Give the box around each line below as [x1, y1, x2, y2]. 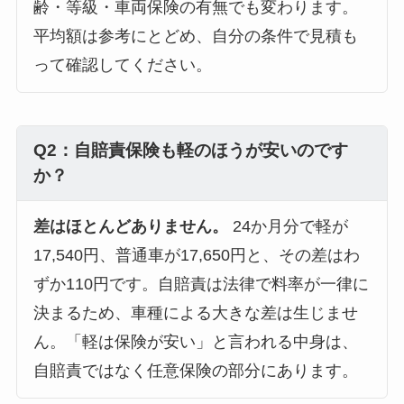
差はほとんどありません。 [32, 217, 228, 236]
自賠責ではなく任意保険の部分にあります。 [32, 362, 358, 381]
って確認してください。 [32, 56, 212, 75]
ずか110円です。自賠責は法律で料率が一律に [32, 275, 369, 294]
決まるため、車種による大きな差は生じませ [32, 304, 358, 323]
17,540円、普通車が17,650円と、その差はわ [32, 246, 360, 265]
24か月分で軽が [227, 217, 348, 236]
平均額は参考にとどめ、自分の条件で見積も [32, 27, 358, 46]
